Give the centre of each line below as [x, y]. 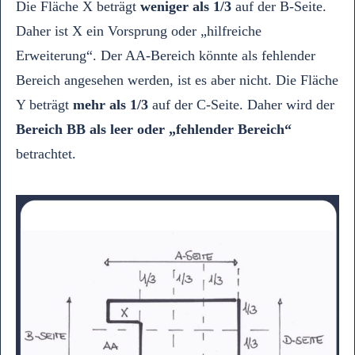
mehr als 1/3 [113, 105]
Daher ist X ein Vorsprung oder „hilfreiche [139, 31]
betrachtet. [46, 154]
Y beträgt [44, 105]
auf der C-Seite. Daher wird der [243, 105]
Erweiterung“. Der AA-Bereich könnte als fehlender [166, 55]
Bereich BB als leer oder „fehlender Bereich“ [154, 129]
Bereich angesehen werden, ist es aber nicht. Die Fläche [177, 80]
